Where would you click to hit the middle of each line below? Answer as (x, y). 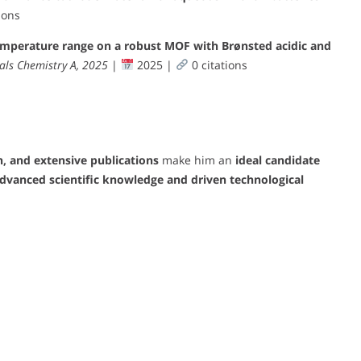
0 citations (218, 64)
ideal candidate (278, 160)
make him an (197, 160)
